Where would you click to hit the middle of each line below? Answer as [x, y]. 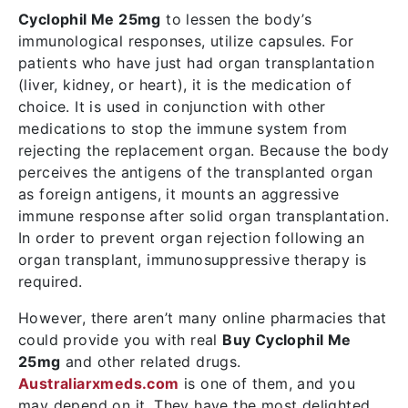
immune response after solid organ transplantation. [204, 216]
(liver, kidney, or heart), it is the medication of [185, 85]
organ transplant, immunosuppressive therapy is [193, 260]
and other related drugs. [151, 362]
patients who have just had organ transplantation [197, 63]
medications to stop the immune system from [183, 128]
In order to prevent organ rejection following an [192, 238]
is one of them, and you [267, 383]
